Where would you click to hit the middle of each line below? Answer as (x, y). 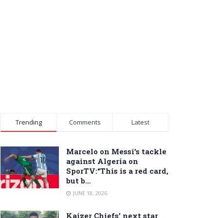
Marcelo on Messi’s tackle (116, 151)
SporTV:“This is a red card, (117, 171)
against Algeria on (102, 161)
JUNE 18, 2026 (89, 193)
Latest (140, 122)
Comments (85, 122)
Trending (29, 122)
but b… (79, 180)
